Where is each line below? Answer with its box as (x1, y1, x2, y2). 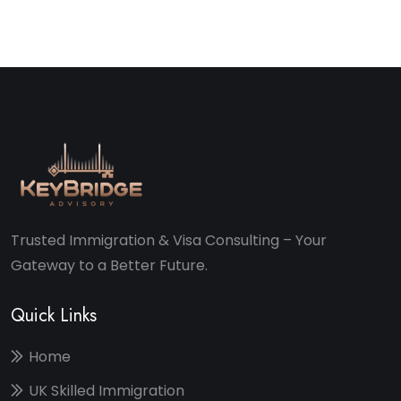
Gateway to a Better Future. (11, 255, 208, 276)
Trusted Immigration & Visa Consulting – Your (11, 230, 327, 251)
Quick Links (11, 303, 97, 328)
